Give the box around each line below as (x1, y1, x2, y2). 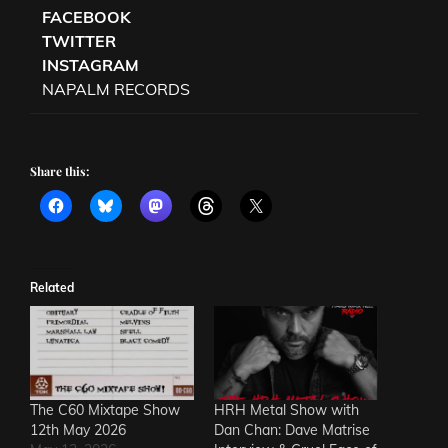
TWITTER (42, 31, 117, 52)
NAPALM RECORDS (42, 79, 191, 100)
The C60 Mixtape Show (30, 400, 180, 419)
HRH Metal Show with (214, 400, 359, 419)
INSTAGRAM (42, 55, 140, 76)
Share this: (30, 163, 89, 180)
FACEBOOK (42, 7, 132, 28)
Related (30, 280, 74, 296)
